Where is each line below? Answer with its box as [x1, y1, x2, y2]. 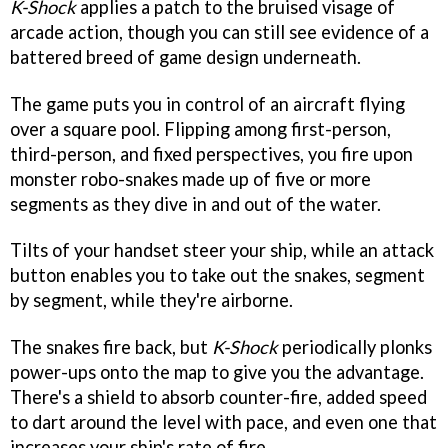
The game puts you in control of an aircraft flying [10, 92, 405, 115]
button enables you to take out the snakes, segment [10, 264, 425, 287]
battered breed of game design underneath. [10, 45, 361, 68]
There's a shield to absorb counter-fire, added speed [10, 386, 427, 409]
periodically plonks [278, 336, 432, 359]
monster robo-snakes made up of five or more [10, 167, 371, 190]
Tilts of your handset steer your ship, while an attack [10, 239, 434, 262]
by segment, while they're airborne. [10, 289, 293, 312]
